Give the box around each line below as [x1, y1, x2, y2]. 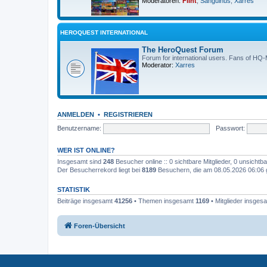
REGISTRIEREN [104, 111, 153, 118]
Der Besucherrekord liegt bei [57, 166, 142, 173]
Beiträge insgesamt [57, 197, 114, 204]
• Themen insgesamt [132, 197, 195, 204]
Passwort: [215, 124, 245, 132]
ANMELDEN [57, 111, 94, 118]
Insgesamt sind [57, 158, 103, 165]
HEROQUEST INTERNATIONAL [60, 29, 148, 36]
